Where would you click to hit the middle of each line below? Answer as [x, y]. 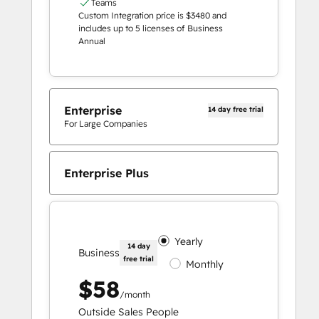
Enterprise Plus [106, 173]
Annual [92, 41]
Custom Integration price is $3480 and [152, 16]
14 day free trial [236, 110]
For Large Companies [106, 124]
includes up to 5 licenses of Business [151, 28]
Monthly [205, 265]
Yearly [189, 242]
